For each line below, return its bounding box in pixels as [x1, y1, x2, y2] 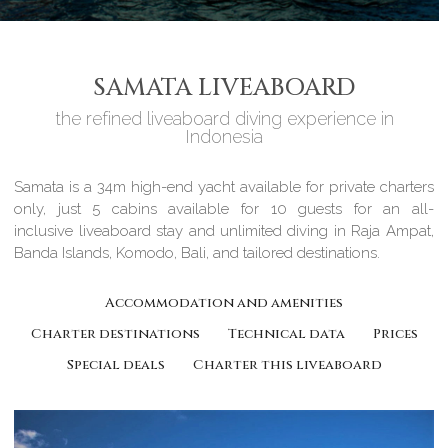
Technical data [227, 325, 345, 344]
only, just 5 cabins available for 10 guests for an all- [14, 200, 434, 219]
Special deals [66, 356, 165, 375]
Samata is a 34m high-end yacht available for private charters [14, 178, 434, 197]
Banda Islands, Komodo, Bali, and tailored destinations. [14, 244, 381, 263]
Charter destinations [30, 325, 200, 344]
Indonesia [185, 126, 263, 148]
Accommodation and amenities [105, 294, 343, 313]
